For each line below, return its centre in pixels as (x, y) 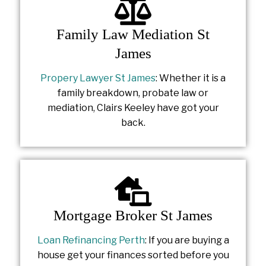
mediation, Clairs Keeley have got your (133, 108)
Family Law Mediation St (133, 34)
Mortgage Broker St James (133, 216)
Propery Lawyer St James (98, 78)
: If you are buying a (187, 240)
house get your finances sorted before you (133, 255)
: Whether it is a (191, 78)
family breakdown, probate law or (133, 93)
